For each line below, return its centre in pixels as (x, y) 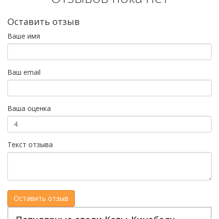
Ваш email (24, 72)
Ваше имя (24, 36)
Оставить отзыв (44, 21)
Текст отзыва (30, 144)
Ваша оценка (29, 108)
